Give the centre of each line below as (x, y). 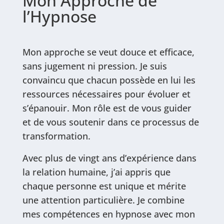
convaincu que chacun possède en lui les (109, 80)
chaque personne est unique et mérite (104, 186)
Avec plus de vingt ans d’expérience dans (109, 158)
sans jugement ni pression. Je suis (94, 66)
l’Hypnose (59, 16)
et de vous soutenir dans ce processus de (110, 122)
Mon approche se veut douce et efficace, (108, 52)
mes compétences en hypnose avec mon (108, 214)
